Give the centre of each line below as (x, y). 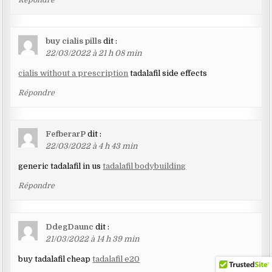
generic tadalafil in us (61, 166)
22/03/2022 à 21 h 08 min (94, 53)
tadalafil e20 (116, 259)
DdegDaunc (70, 227)
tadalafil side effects (168, 73)
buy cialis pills (74, 41)
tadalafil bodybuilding (144, 166)
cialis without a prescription (73, 73)
